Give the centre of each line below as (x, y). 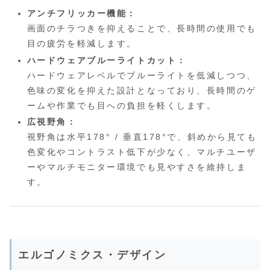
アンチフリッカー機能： (82, 13)
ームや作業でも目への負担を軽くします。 (122, 105)
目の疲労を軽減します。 (82, 43)
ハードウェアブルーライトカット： (107, 60)
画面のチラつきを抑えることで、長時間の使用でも (142, 28)
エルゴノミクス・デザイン (93, 255)
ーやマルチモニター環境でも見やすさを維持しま (137, 167)
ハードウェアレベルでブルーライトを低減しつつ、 (142, 75)
